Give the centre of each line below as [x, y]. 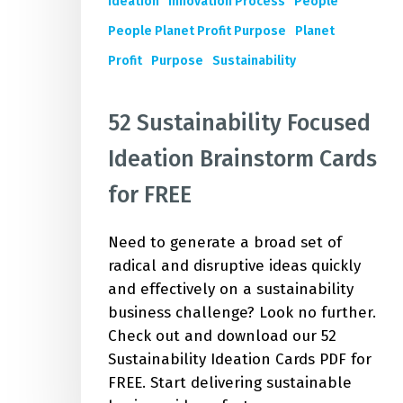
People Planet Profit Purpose [197, 31]
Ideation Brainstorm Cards [242, 160]
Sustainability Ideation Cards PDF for [240, 360]
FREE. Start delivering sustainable [230, 383]
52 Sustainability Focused [239, 124]
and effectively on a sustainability [231, 290]
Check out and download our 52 [222, 336]
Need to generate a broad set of [225, 243]
